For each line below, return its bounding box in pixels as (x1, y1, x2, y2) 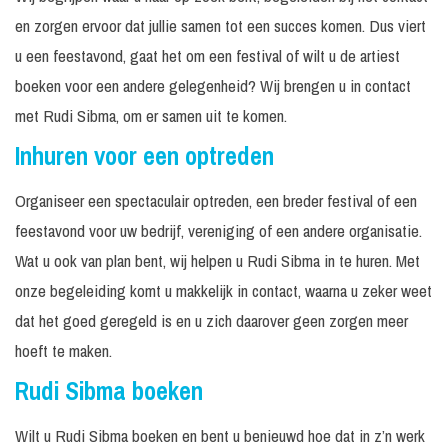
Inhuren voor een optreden (15, 139, 274, 174)
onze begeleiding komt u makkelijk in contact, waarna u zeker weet (15, 279, 432, 303)
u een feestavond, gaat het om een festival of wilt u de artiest (15, 44, 400, 68)
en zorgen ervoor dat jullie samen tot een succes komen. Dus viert (15, 14, 426, 38)
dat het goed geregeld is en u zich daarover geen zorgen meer (15, 309, 408, 333)
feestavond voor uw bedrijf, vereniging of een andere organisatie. (15, 219, 422, 243)
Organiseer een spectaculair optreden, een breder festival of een (15, 189, 417, 213)
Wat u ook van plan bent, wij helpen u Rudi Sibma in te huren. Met (15, 249, 420, 273)
